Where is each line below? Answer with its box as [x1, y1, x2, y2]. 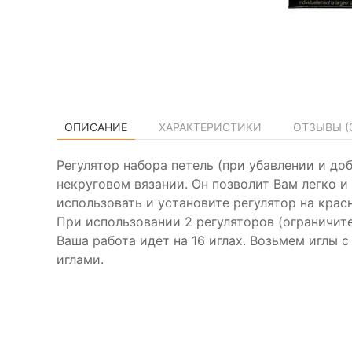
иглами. [57, 251, 104, 267]
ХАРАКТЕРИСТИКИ [159, 120, 262, 134]
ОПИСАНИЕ [64, 120, 127, 134]
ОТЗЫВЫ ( [293, 120, 349, 134]
